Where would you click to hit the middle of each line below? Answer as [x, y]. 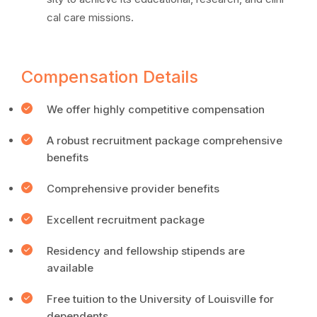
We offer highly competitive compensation [156, 109]
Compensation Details [110, 77]
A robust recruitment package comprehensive [165, 140]
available [70, 268]
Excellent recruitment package [126, 220]
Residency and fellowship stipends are [146, 251]
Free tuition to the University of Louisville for [160, 299]
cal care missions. [90, 17]
